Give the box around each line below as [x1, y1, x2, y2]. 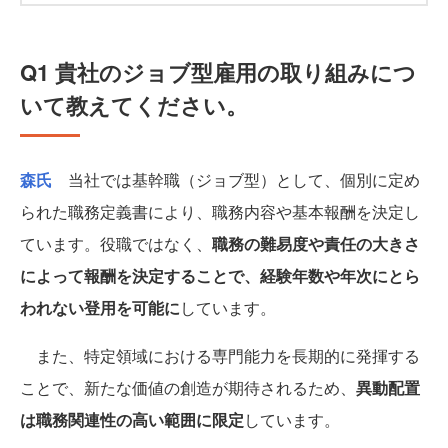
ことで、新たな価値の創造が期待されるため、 [20, 376, 356, 400]
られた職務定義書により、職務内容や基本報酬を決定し [20, 200, 420, 224]
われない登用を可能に [20, 296, 180, 320]
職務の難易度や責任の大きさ [212, 232, 420, 256]
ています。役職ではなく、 [20, 232, 212, 256]
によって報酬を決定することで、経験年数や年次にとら [20, 264, 420, 288]
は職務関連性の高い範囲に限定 [20, 408, 244, 432]
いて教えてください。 [20, 89, 248, 122]
